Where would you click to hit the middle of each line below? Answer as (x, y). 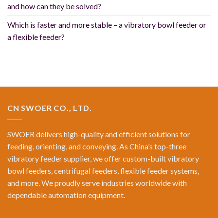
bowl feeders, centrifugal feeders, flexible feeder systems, (103, 171)
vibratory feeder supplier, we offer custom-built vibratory (103, 159)
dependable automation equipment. (66, 195)
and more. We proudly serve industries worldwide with (97, 183)
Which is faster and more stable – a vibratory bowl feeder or (107, 24)
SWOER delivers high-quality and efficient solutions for (99, 134)
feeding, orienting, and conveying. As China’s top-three (97, 146)
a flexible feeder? (36, 36)
